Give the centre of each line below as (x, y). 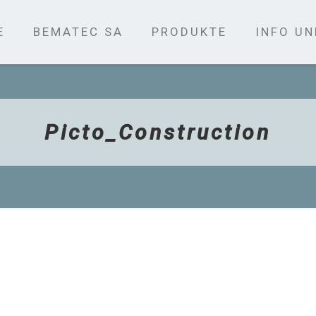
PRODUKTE (189, 32)
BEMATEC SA (78, 32)
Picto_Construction (158, 132)
